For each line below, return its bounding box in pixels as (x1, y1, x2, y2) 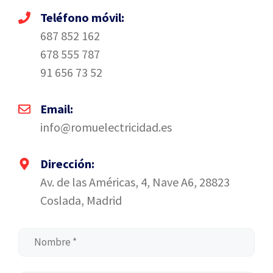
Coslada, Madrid (40, 192, 122, 208)
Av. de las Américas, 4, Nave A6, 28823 (40, 174, 230, 190)
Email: (40, 101, 73, 116)
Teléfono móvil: (40, 9, 124, 25)
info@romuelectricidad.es (40, 119, 172, 135)
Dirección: (40, 155, 94, 171)
